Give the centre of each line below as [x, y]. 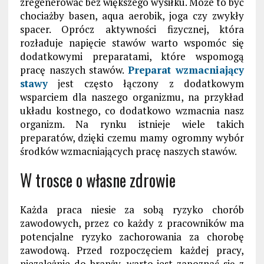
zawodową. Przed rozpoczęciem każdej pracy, [132, 250]
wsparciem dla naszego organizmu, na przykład [132, 97]
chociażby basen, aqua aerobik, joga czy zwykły [132, 16]
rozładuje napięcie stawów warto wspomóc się [132, 43]
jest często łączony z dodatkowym [146, 84]
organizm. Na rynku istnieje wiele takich [132, 124]
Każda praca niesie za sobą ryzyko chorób [132, 210]
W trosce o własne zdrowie [98, 180]
